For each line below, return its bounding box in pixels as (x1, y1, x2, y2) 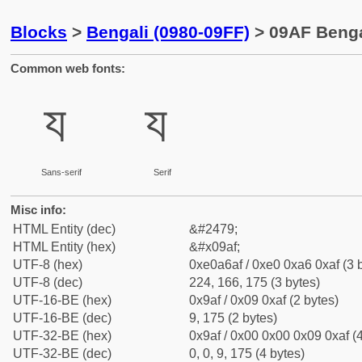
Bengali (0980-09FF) (86, 23, 250, 41)
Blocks (11, 23, 67, 41)
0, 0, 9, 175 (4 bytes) (189, 347, 305, 360)
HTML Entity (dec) (13, 222, 116, 236)
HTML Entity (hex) (13, 240, 116, 254)
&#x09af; (189, 240, 240, 254)
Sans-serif (40, 167, 82, 177)
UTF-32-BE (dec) (13, 347, 112, 360)
